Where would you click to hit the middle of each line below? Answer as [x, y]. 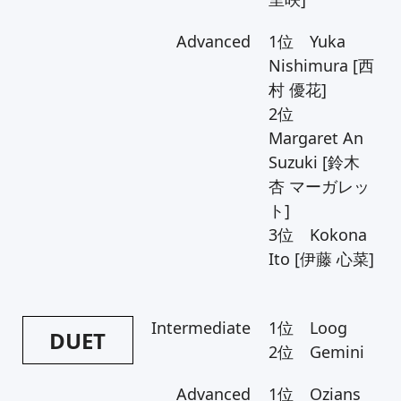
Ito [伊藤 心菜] [321, 259]
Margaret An [316, 138]
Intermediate [200, 328]
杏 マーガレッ [319, 186]
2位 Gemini [316, 352]
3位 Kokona [317, 235]
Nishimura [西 [321, 65]
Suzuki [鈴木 [314, 162]
